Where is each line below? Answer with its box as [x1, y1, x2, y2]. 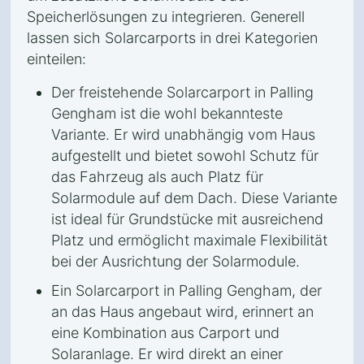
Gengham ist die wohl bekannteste [51, 105, 283, 122]
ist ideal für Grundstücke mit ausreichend [51, 210, 323, 227]
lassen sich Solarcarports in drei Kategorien [27, 29, 318, 46]
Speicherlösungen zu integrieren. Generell [27, 8, 305, 25]
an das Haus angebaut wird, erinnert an [51, 303, 314, 320]
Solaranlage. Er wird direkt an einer [51, 345, 283, 362]
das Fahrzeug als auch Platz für [51, 168, 263, 185]
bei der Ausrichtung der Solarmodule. [51, 253, 300, 270]
